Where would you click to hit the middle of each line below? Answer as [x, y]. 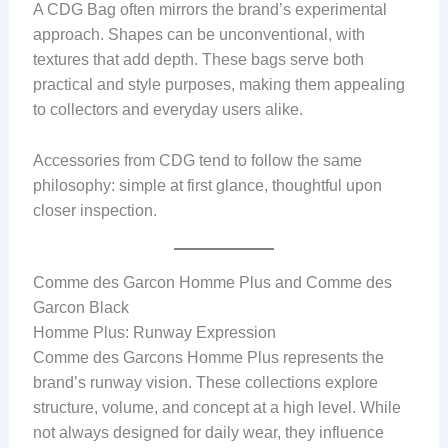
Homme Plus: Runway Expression [154, 333]
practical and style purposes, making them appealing [218, 84]
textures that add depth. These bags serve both [198, 59]
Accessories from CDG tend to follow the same [197, 160]
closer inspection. [94, 210]
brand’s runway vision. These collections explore [205, 383]
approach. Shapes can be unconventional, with [198, 34]
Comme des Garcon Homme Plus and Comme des [212, 283]
